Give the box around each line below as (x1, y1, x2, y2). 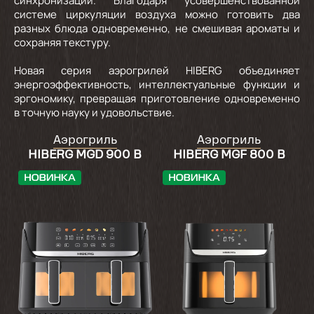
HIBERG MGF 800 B (172, 149, 285, 161)
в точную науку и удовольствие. (14, 104, 175, 120)
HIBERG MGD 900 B (28, 149, 142, 161)
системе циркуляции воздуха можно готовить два (14, 6, 300, 22)
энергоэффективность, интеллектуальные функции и (14, 76, 300, 92)
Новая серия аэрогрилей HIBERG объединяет (14, 62, 300, 78)
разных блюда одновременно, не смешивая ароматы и (14, 20, 300, 36)
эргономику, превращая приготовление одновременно (14, 90, 300, 106)
